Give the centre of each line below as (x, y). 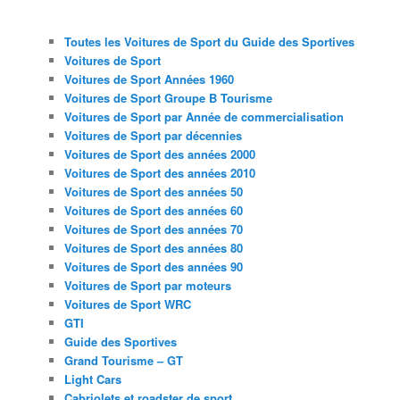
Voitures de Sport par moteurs (147, 285)
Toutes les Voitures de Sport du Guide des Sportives (209, 41)
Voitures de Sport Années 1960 (149, 79)
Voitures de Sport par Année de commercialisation (204, 116)
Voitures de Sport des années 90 (153, 266)
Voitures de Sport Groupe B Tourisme (168, 97)
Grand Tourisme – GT (123, 360)
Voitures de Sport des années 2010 (159, 172)
